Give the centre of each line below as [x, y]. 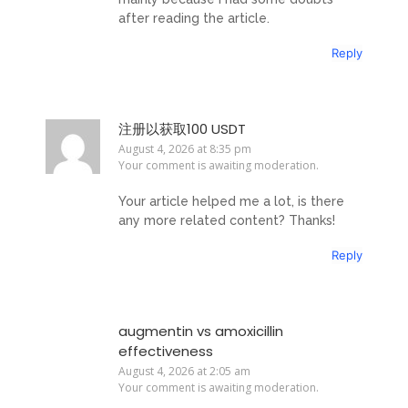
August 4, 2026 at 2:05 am [184, 371]
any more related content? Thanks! [227, 220]
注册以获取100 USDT [182, 129]
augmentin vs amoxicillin [201, 331]
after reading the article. [194, 18]
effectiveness [166, 351]
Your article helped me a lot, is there [231, 201]
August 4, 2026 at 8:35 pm [185, 149]
